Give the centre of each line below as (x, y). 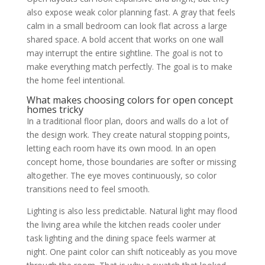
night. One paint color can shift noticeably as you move (132, 252)
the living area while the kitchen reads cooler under (123, 224)
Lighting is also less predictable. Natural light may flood (132, 211)
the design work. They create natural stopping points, (128, 135)
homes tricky (55, 109)
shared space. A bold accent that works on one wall (125, 39)
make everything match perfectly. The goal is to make (129, 67)
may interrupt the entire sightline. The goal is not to (125, 53)
